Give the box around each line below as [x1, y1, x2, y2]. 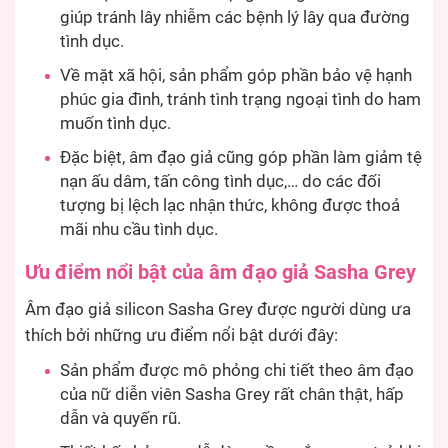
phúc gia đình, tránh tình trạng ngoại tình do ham [60, 89, 421, 109]
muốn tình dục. [60, 113, 171, 133]
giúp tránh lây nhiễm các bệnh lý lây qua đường [60, 7, 410, 27]
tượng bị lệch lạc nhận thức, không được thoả [60, 195, 400, 215]
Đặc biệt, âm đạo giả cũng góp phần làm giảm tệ [60, 147, 422, 167]
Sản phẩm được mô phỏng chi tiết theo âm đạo [60, 360, 414, 380]
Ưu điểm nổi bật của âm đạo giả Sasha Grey [25, 259, 416, 284]
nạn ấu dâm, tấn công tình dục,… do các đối [60, 171, 381, 191]
